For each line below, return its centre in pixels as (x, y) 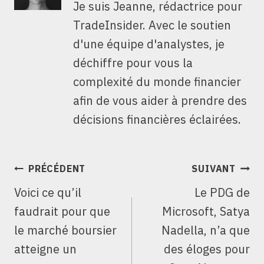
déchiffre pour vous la (133, 62)
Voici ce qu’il (48, 192)
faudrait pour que (62, 211)
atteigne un (45, 249)
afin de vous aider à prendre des (160, 100)
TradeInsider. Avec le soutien (152, 25)
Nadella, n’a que (206, 230)
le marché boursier (65, 230)
